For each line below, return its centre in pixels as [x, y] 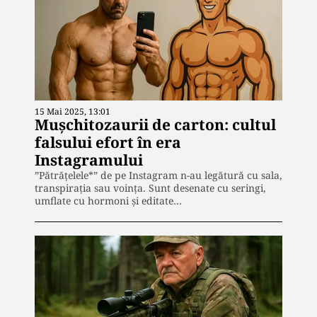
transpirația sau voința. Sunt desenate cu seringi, [150, 188]
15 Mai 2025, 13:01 [73, 112]
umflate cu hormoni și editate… [108, 201]
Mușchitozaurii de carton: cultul [155, 125]
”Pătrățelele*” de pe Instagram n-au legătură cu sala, [158, 175]
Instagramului [89, 160]
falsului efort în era [108, 143]
